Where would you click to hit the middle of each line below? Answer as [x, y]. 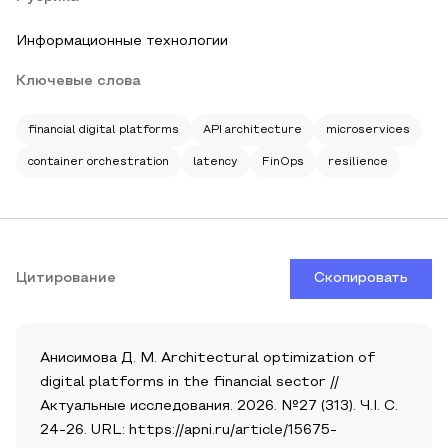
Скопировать [361, 278]
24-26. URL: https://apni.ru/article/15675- [188, 430]
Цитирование [66, 278]
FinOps [283, 162]
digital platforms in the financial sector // [189, 382]
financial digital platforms [103, 130]
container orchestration [98, 162]
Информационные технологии [122, 41]
